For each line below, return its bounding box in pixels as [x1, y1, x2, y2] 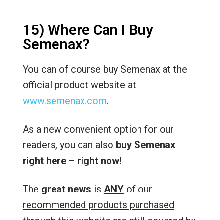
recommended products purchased [22, 198, 174, 211]
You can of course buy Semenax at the [22, 63, 187, 75]
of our [123, 183, 152, 195]
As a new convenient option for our [22, 123, 174, 135]
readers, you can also [22, 138, 116, 151]
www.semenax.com [22, 94, 107, 107]
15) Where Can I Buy [22, 21, 153, 38]
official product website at [22, 79, 136, 91]
